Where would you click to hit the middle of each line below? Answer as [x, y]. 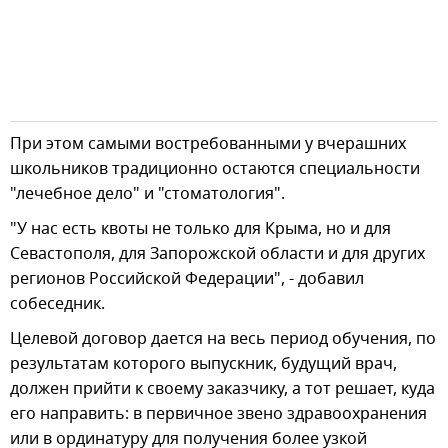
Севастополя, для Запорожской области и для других [217, 253]
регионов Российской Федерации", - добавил [187, 278]
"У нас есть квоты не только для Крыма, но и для [200, 228]
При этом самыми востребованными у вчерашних [208, 143]
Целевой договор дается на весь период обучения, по [223, 338]
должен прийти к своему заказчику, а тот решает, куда [222, 388]
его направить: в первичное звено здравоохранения [218, 413]
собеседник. [57, 303]
